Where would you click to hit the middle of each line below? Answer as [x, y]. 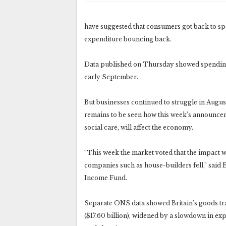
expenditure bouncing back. [128, 39]
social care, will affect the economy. [139, 127]
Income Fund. [106, 178]
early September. [111, 77]
